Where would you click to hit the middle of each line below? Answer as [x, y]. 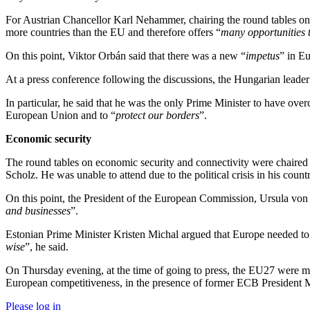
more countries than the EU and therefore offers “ [113, 32]
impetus [263, 56]
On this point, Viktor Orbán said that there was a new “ [126, 56]
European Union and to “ [61, 115]
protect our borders [157, 115]
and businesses [38, 211]
